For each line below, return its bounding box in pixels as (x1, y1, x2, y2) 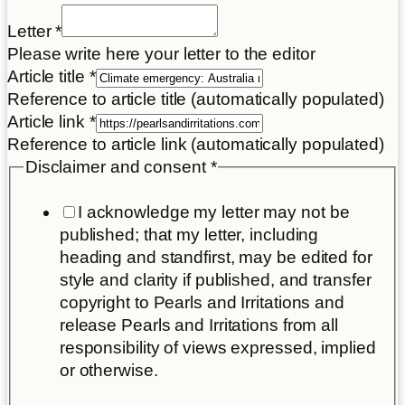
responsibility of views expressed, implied (59, 338, 376, 357)
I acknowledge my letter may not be (77, 202, 350, 221)
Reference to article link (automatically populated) (7, 135, 384, 155)
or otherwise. (59, 361, 158, 380)
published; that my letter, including (59, 225, 319, 244)
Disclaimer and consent (24, 157, 211, 177)
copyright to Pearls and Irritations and (59, 293, 344, 312)
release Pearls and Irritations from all (59, 316, 338, 334)
